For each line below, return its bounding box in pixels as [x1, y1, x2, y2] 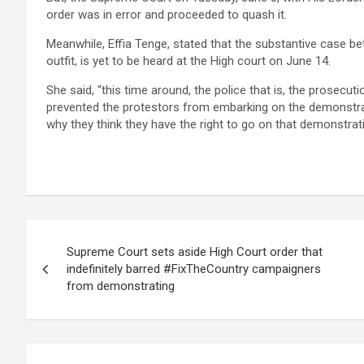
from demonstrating [67, 279, 175, 293]
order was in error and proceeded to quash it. [46, 7, 287, 22]
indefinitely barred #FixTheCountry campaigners [67, 262, 321, 276]
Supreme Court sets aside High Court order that [67, 245, 323, 259]
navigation [25, 253, 146, 284]
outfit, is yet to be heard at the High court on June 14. [46, 54, 331, 68]
